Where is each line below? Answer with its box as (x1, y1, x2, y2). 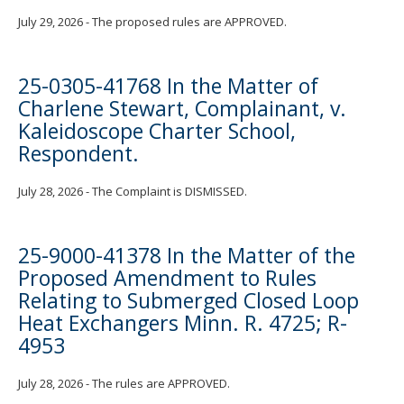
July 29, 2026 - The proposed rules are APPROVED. (18, 14, 287, 31)
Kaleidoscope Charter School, (18, 116, 296, 146)
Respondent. (18, 139, 139, 169)
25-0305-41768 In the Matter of (18, 71, 318, 101)
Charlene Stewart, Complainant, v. (18, 94, 346, 124)
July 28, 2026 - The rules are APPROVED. (18, 375, 230, 392)
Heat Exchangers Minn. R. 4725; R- (18, 308, 347, 338)
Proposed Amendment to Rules (18, 263, 317, 293)
